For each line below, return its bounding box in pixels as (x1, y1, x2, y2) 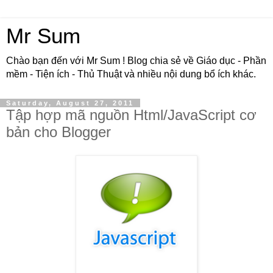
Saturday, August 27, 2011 (6, 99, 134, 107)
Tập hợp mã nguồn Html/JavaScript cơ (6, 107, 257, 123)
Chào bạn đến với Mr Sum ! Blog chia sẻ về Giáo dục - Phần (6, 55, 266, 66)
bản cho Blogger (6, 124, 111, 140)
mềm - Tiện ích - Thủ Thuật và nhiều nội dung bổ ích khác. (6, 69, 256, 79)
